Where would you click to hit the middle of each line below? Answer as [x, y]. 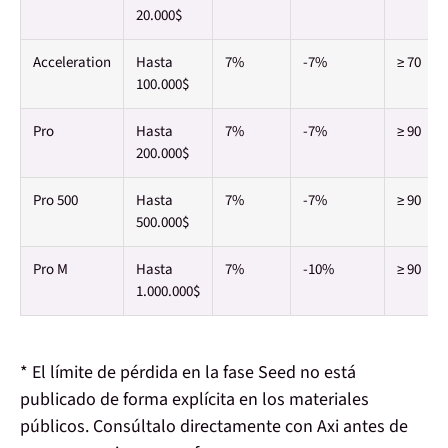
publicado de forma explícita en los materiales [194, 400]
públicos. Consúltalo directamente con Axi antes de [214, 427]
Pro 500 [55, 201]
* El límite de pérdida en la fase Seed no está [188, 373]
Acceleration [72, 63]
